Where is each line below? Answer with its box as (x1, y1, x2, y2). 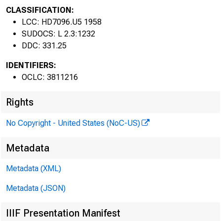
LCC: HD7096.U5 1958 (22, 17, 102, 27)
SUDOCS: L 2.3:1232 (22, 29, 95, 38)
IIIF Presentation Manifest (6, 207, 120, 219)
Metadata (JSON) (6, 184, 66, 193)
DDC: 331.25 (22, 41, 67, 50)
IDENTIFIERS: (6, 61, 56, 70)
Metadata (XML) (6, 164, 61, 173)
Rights (6, 96, 34, 108)
